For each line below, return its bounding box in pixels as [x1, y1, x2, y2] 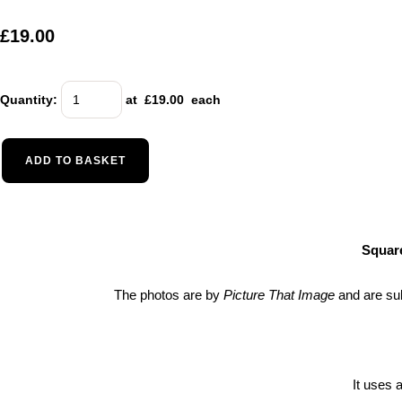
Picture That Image [223, 286, 335, 302]
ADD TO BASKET [25, 154, 126, 167]
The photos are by [113, 286, 223, 302]
